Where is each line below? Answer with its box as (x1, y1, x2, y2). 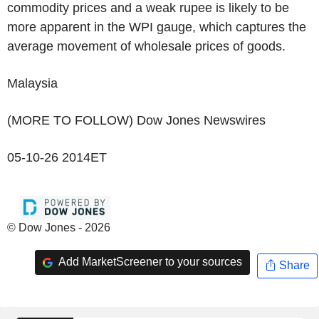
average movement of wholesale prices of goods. (7, 38, 286, 53)
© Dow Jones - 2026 (7, 221, 110, 234)
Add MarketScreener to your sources (56, 256, 242, 268)
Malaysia (7, 75, 58, 90)
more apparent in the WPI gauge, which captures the (7, 19, 306, 34)
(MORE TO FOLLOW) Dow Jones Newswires (7, 113, 266, 127)
